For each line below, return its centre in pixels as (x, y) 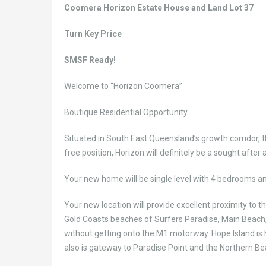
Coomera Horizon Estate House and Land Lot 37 (159, 7)
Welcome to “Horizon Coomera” (123, 86)
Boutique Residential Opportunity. (126, 112)
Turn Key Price (93, 34)
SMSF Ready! (90, 60)
